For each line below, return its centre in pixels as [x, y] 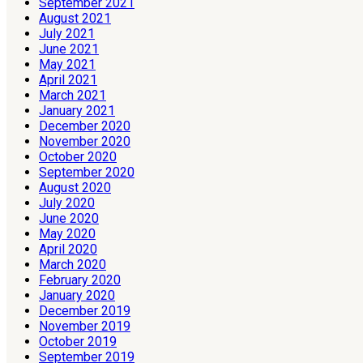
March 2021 [73, 95]
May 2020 [67, 233]
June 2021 [69, 49]
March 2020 [73, 264]
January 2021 [77, 110]
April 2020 [68, 249]
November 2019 [85, 326]
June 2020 [69, 218]
